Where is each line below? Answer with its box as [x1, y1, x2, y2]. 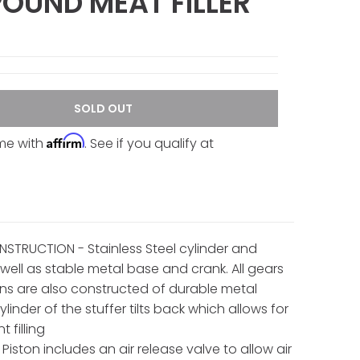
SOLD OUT [74, 100, 133, 117]
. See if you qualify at [84, 133, 214, 153]
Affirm [46, 132, 84, 149]
